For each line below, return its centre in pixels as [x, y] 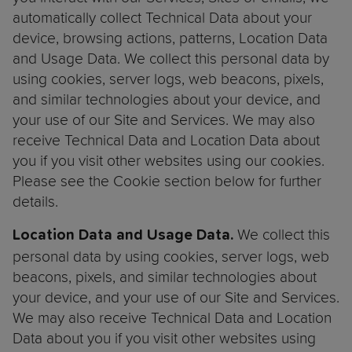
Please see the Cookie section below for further [167, 181]
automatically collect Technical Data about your [162, 18]
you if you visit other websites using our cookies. [169, 161]
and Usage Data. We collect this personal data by [171, 59]
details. [37, 202]
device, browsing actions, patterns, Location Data [170, 38]
